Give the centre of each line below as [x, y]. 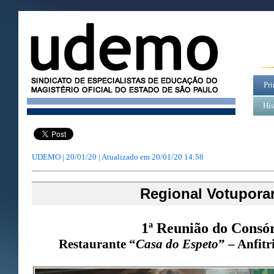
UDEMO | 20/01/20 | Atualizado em [92, 157]
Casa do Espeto [177, 244]
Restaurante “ [97, 244]
